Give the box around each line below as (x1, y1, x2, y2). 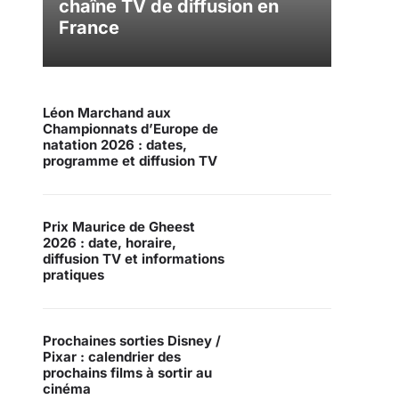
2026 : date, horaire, (43, 234, 176, 252)
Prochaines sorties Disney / (43, 332, 221, 350)
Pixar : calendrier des (43, 348, 181, 366)
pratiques (43, 266, 104, 284)
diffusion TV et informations (43, 250, 224, 268)
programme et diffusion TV (43, 151, 217, 169)
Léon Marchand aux (43, 103, 171, 121)
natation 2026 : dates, (43, 135, 187, 153)
